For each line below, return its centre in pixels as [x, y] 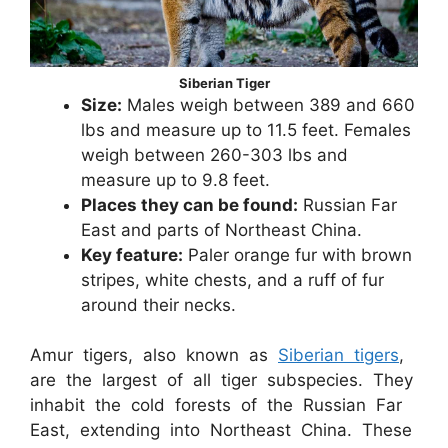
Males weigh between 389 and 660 [268, 104]
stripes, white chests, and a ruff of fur [232, 279]
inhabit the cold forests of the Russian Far [216, 405]
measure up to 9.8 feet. [175, 179]
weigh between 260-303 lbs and [214, 154]
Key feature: [132, 254]
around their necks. [158, 304]
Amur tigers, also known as [154, 355]
